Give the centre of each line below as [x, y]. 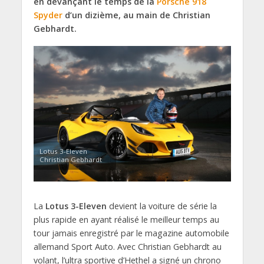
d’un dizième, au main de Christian [136, 15]
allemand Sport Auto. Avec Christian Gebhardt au [127, 246]
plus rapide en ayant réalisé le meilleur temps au [126, 219]
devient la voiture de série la [161, 206]
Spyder [48, 15]
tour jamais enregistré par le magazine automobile [131, 233]
